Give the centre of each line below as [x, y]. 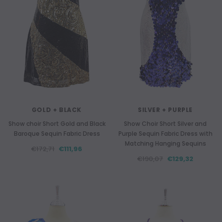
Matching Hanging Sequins [165, 143]
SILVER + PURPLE [165, 110]
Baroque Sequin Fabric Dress [57, 134]
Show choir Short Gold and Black [57, 124]
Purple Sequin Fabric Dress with [165, 134]
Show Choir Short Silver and [165, 124]
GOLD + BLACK [57, 110]
